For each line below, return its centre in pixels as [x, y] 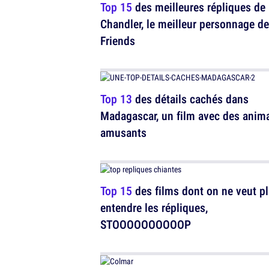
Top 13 [116, 99]
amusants [123, 132]
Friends [118, 41]
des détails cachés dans [190, 99]
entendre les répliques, [154, 207]
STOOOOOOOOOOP [146, 224]
